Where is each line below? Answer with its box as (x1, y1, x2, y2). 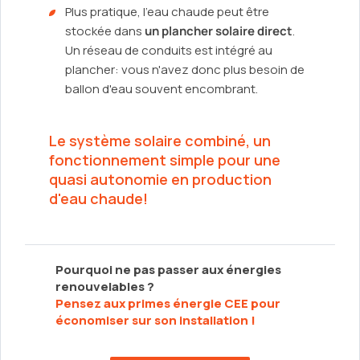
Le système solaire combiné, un (49, 131, 271, 151)
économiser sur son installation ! (55, 312, 256, 329)
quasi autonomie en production (49, 170, 272, 190)
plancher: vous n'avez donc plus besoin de (65, 61, 305, 79)
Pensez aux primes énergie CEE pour (55, 295, 280, 313)
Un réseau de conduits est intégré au (65, 42, 272, 59)
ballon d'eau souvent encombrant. (65, 80, 258, 98)
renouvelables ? (55, 278, 154, 296)
